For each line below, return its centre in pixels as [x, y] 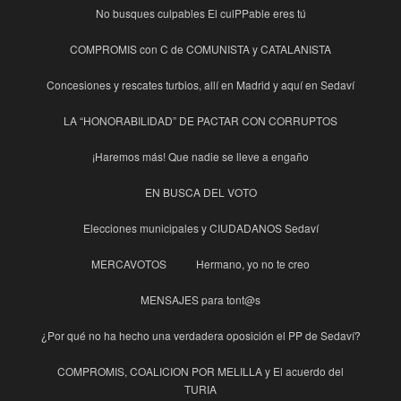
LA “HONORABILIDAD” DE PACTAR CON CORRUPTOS [200, 121]
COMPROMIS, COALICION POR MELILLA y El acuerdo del [200, 371]
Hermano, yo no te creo [253, 264]
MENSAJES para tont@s [200, 300]
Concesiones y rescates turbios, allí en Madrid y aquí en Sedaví [200, 85]
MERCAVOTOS [129, 264]
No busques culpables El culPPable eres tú [200, 13]
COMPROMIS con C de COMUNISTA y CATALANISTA [200, 49]
